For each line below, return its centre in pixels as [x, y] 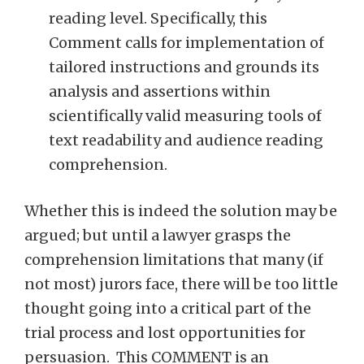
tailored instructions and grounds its [184, 67]
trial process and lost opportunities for [165, 333]
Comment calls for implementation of [186, 43]
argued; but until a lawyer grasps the [158, 235]
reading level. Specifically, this [158, 18]
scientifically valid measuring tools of [185, 116]
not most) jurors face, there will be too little [181, 284]
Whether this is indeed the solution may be [181, 211]
